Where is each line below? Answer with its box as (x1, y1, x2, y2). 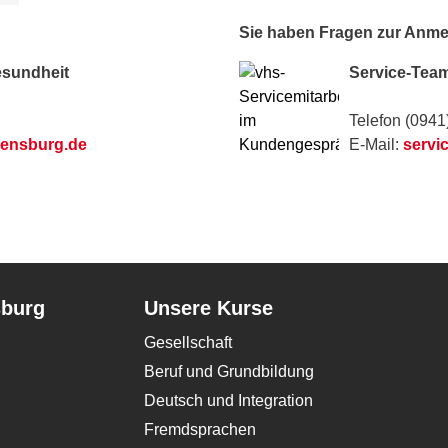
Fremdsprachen (144, 421, 256, 438)
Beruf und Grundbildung (144, 363, 314, 380)
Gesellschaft (144, 334, 232, 351)
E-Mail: (349, 136, 403, 153)
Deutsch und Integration (144, 392, 313, 409)
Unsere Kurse (144, 297, 273, 319)
